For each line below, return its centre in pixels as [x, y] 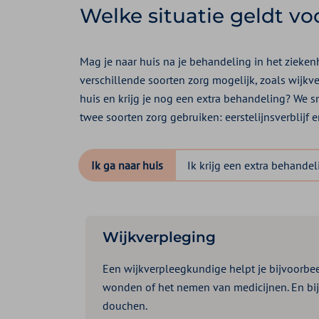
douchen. [125, 305]
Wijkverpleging [159, 237]
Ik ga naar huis [127, 165]
